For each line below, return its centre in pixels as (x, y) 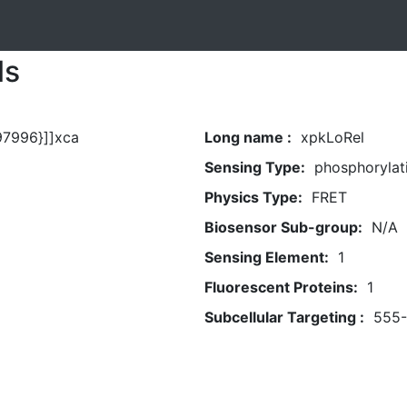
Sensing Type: (254, 167)
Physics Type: (253, 197)
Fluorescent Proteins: (281, 287)
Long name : (248, 137)
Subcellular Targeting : (284, 317)
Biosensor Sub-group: (283, 227)
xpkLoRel (332, 137)
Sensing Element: (266, 257)
